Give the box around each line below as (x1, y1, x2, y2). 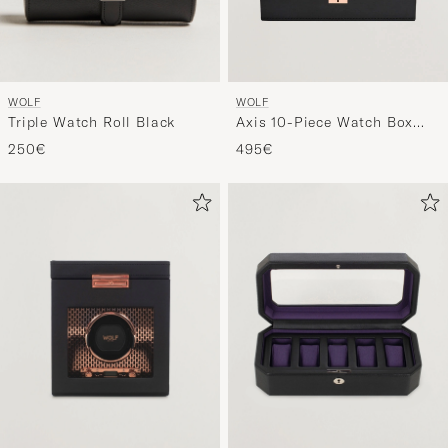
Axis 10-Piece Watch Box (236, 113, 414, 132)
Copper (236, 132, 288, 151)
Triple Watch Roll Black (8, 113, 176, 132)
